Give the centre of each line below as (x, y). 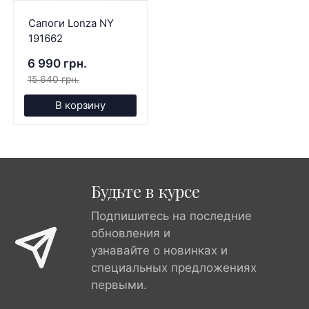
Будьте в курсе (146, 191)
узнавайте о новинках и (159, 250)
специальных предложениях (174, 267)
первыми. (119, 285)
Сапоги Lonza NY (71, 23)
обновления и (131, 233)
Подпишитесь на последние (171, 216)
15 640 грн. (53, 79)
